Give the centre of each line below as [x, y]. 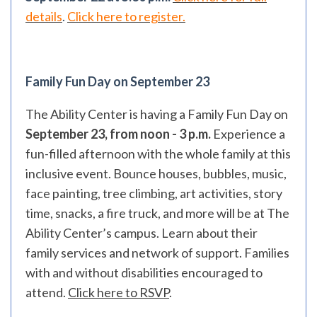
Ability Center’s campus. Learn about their [142, 233]
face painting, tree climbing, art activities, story [154, 193]
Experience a [249, 134]
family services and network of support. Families [157, 253]
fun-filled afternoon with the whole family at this [158, 154]
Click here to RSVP [119, 292]
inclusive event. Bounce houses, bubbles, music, [156, 173]
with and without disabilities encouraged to [144, 272]
